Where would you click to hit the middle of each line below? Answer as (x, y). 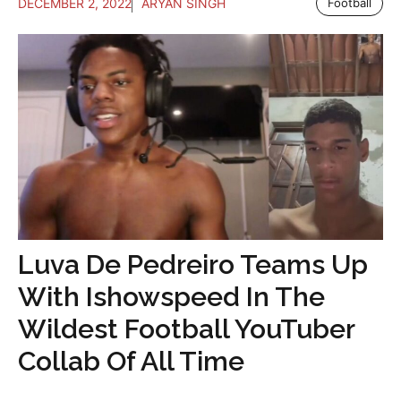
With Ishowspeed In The (171, 296)
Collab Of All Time (131, 361)
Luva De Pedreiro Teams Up (193, 264)
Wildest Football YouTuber (186, 328)
